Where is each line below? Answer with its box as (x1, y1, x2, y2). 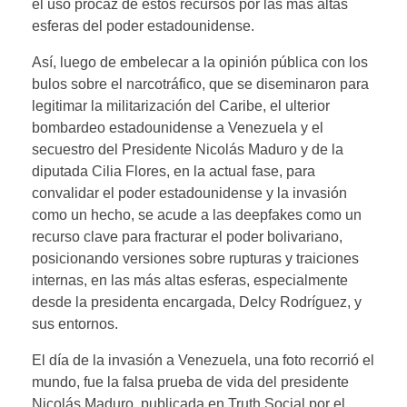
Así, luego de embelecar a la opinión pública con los (32, 54, 368, 70)
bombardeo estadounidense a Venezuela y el (32, 119, 323, 135)
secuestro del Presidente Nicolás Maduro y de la (32, 141, 343, 157)
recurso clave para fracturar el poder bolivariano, (32, 228, 342, 244)
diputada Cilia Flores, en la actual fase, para (32, 163, 315, 179)
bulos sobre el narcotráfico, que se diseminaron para (32, 75, 369, 92)
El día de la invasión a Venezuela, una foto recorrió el (32, 352, 374, 368)
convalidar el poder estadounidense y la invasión (32, 184, 347, 201)
